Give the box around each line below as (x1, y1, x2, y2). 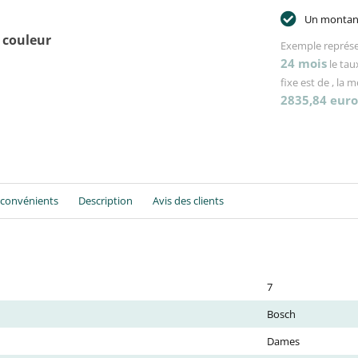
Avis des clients (153, 193, 224, 208)
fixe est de (280, 75, 332, 89)
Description (78, 193, 133, 208)
